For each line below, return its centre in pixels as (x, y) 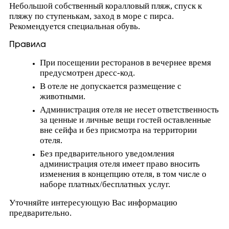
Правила (28, 44)
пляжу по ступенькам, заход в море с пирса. (91, 16)
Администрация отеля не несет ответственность (129, 110)
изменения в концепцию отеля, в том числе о (123, 174)
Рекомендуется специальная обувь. (75, 26)
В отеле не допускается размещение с (111, 86)
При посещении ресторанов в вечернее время (125, 63)
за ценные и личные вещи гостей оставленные (125, 120)
